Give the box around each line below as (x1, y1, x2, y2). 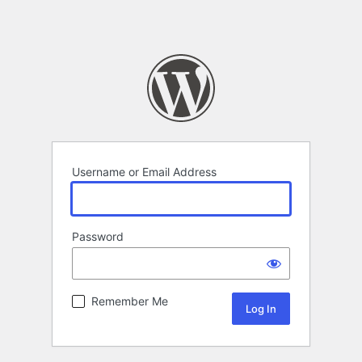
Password (72, 229, 124, 244)
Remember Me (91, 294, 168, 309)
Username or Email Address (72, 165, 217, 179)
